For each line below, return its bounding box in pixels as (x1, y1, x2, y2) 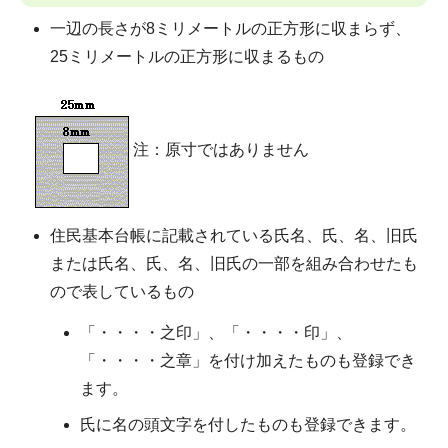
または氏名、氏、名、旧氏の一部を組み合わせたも (50, 254, 418, 272)
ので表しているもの (50, 282, 194, 300)
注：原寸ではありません (132, 140, 309, 158)
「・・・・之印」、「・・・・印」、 (80, 324, 352, 342)
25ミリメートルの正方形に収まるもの (50, 48, 324, 66)
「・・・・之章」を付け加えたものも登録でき (80, 352, 416, 370)
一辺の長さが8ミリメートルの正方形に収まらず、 (50, 20, 411, 38)
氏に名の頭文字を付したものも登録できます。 (80, 416, 416, 434)
